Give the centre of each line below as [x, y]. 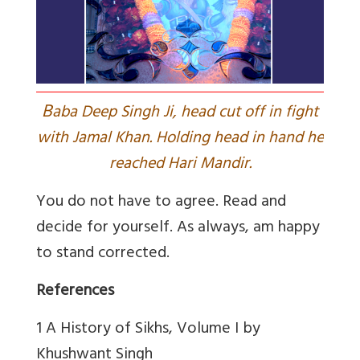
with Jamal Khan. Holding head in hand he [180, 139]
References [75, 292]
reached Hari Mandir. [180, 165]
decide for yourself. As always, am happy [178, 229]
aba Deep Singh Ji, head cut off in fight [185, 114]
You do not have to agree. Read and [161, 203]
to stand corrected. [103, 254]
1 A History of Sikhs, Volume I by [148, 330]
